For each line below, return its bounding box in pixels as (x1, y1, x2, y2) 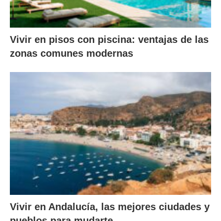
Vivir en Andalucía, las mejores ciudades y (10, 201, 210, 212)
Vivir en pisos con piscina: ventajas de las (10, 34, 209, 45)
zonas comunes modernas (10, 48, 133, 59)
